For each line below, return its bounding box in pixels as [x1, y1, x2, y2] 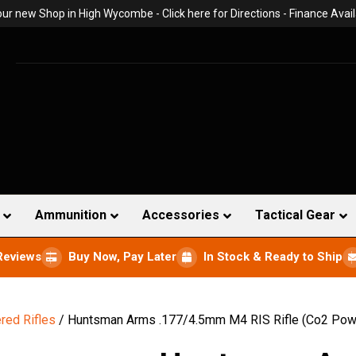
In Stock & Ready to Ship [203, 250, 342, 265]
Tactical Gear [255, 207, 335, 222]
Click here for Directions [161, 7, 281, 20]
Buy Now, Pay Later [68, 250, 176, 265]
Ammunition [35, 207, 106, 222]
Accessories [142, 207, 219, 222]
